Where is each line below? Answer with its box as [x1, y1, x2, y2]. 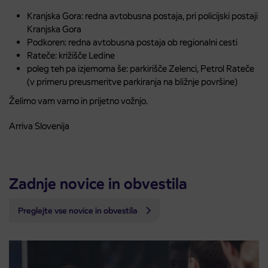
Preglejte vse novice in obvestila [18, 205, 139, 217]
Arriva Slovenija [9, 120, 69, 132]
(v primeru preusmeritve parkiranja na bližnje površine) [27, 76, 237, 88]
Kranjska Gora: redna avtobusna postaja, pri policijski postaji [27, 10, 258, 22]
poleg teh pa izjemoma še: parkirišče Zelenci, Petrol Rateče [27, 63, 254, 75]
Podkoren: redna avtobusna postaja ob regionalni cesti [27, 36, 237, 48]
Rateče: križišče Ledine [27, 50, 115, 62]
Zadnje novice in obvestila [9, 174, 187, 194]
